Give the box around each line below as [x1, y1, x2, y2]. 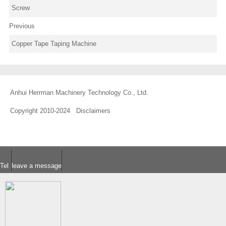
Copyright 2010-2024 [10, 106, 76, 115]
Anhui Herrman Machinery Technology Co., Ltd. [10, 88, 152, 96]
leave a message [12, 161, 62, 169]
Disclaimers [76, 106, 110, 115]
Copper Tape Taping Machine [11, 40, 96, 48]
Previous [9, 22, 35, 30]
